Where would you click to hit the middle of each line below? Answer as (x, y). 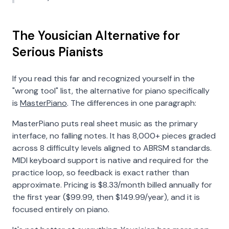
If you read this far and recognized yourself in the (104, 78)
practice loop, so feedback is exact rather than (101, 173)
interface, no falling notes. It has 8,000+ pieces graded (114, 136)
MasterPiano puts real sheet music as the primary (105, 123)
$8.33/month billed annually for (155, 185)
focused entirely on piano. (61, 209)
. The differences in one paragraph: (132, 103)
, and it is (184, 197)
